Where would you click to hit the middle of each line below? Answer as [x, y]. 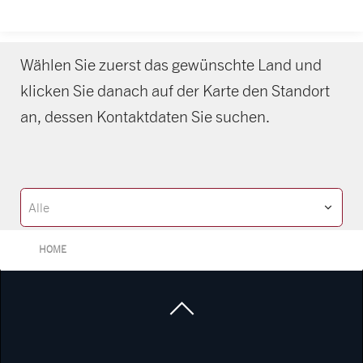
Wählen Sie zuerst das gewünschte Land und [171, 65]
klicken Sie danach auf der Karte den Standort [175, 91]
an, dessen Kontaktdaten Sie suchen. [145, 117]
